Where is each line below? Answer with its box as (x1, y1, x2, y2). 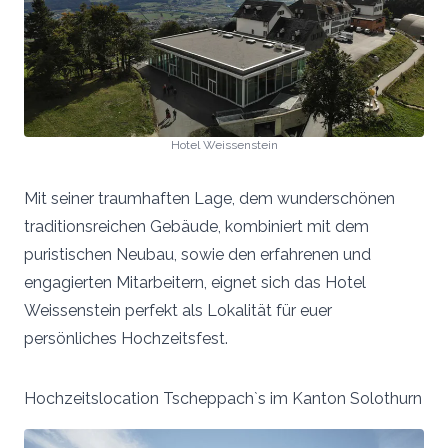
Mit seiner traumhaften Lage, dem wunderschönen (24, 188, 395, 208)
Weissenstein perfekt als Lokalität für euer (24, 300, 332, 320)
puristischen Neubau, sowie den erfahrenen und (24, 244, 371, 264)
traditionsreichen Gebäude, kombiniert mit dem (24, 216, 369, 236)
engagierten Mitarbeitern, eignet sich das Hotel (24, 272, 366, 292)
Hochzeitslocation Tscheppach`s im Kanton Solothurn (24, 388, 422, 408)
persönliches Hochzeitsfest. (24, 328, 228, 348)
